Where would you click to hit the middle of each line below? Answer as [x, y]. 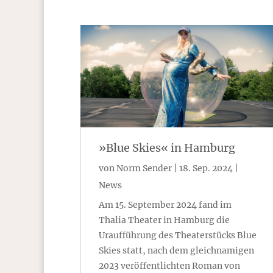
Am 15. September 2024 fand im [165, 205]
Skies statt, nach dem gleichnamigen [176, 251]
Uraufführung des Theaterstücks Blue [178, 236]
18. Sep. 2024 [206, 168]
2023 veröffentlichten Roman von [169, 266]
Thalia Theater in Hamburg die [164, 220]
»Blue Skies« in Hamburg [167, 148]
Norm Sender [144, 168]
